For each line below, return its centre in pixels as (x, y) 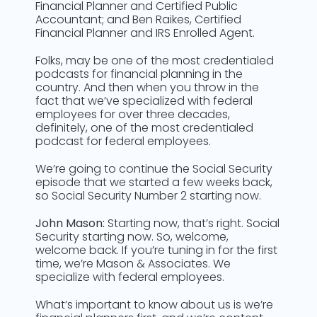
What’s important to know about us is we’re (154, 305)
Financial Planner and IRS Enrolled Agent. (145, 33)
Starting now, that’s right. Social (192, 223)
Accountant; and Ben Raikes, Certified (138, 19)
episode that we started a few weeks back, (154, 182)
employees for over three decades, (133, 114)
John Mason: (70, 223)
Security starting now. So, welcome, (132, 237)
